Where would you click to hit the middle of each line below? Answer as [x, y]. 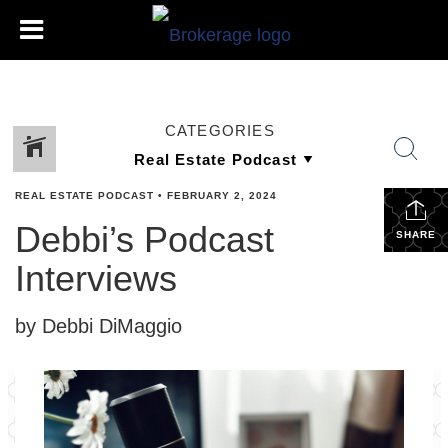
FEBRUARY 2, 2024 [222, 195]
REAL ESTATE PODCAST [84, 195]
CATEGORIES [219, 130]
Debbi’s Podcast [144, 239]
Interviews [96, 278]
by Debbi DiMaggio [98, 326]
